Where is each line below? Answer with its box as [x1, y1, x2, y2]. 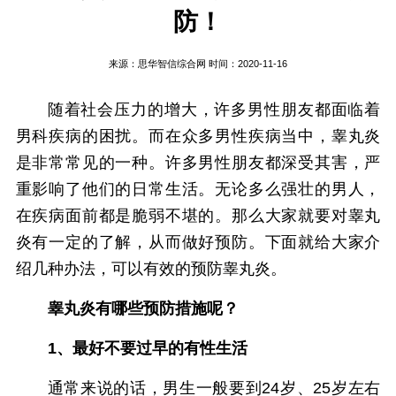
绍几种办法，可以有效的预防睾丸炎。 [15, 260, 286, 278]
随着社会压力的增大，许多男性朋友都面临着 [47, 101, 381, 118]
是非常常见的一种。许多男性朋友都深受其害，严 [15, 154, 381, 171]
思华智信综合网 [137, 58, 206, 69]
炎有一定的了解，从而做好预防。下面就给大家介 [15, 233, 381, 251]
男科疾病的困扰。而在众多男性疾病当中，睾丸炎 [15, 127, 381, 145]
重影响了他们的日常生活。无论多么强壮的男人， [15, 180, 381, 198]
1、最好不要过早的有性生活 [47, 339, 247, 357]
